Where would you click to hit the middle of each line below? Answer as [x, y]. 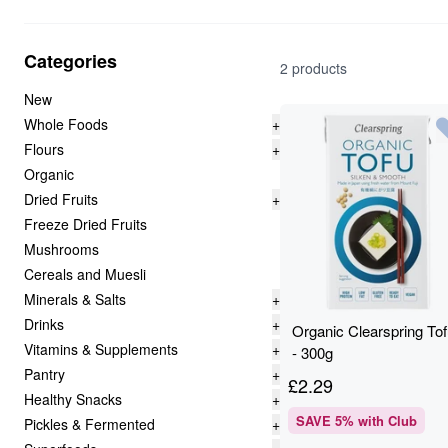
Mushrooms [61, 249]
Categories [70, 61]
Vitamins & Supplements [101, 349]
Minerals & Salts [75, 299]
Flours [44, 149]
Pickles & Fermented [89, 424]
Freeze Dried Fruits [85, 224]
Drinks [44, 324]
